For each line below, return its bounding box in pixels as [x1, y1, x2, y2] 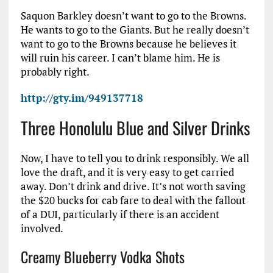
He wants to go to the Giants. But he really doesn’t [20, 23, 249, 37]
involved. [20, 221, 63, 235]
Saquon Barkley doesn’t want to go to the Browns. [20, 9, 246, 23]
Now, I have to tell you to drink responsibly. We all [20, 151, 249, 165]
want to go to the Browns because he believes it [20, 37, 236, 51]
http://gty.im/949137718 [20, 91, 143, 105]
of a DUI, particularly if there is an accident [20, 207, 219, 221]
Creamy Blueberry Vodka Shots [20, 246, 185, 268]
